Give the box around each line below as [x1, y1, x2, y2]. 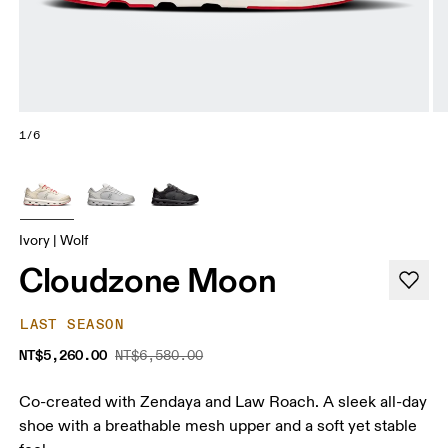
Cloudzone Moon [19, 258, 277, 301]
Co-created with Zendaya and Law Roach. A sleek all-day [19, 391, 428, 412]
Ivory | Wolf [19, 231, 89, 249]
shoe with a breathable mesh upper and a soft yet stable [19, 415, 418, 436]
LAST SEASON [20, 315, 124, 333]
